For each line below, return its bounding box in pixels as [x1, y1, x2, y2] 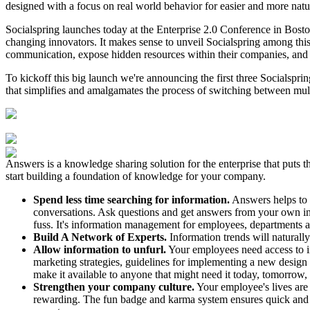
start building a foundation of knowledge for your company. [6, 170, 266, 182]
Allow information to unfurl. [33, 243, 166, 255]
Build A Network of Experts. [33, 230, 167, 243]
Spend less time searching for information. [33, 193, 230, 206]
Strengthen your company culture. [33, 280, 194, 293]
